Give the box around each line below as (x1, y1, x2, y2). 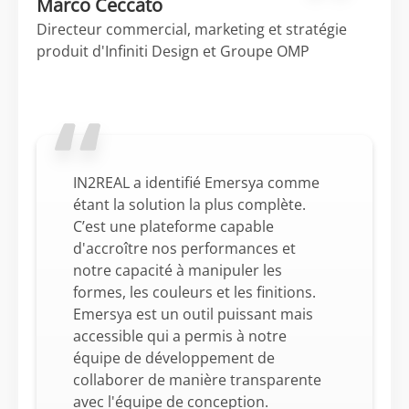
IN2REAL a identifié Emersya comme (73, 173, 320, 193)
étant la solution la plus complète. (73, 194, 306, 215)
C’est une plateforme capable (73, 216, 274, 236)
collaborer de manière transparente (73, 370, 321, 390)
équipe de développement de (73, 348, 275, 368)
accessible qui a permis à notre (73, 326, 287, 346)
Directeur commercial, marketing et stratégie (37, 19, 347, 39)
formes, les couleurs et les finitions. (73, 282, 316, 302)
